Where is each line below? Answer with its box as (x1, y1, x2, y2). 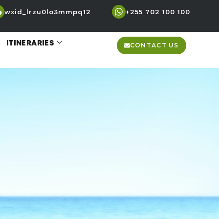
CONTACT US (130, 42, 179, 49)
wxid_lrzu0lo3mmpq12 (4, 8, 91, 16)
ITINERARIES (6, 40, 54, 47)
